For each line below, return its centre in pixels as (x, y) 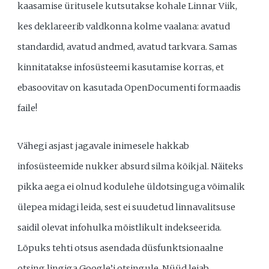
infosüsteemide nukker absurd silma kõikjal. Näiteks (131, 167)
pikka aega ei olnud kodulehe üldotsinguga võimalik (131, 187)
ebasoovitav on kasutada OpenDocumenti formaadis (129, 88)
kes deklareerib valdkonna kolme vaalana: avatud (124, 27)
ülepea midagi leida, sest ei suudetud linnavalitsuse (127, 207)
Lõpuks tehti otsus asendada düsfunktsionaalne (121, 248)
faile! (28, 108)
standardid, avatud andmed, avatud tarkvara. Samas (128, 47)
